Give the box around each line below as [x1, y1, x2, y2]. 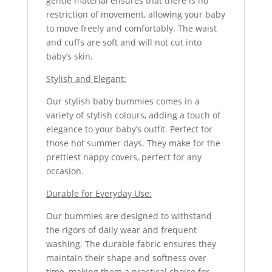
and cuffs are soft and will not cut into [46, 36, 202, 48]
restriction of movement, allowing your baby [46, 8, 225, 20]
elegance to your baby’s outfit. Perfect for [46, 123, 212, 135]
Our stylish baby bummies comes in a [46, 95, 200, 107]
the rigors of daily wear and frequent [46, 223, 197, 236]
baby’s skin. [46, 50, 93, 62]
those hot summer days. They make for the [46, 137, 220, 149]
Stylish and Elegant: [46, 72, 126, 84]
